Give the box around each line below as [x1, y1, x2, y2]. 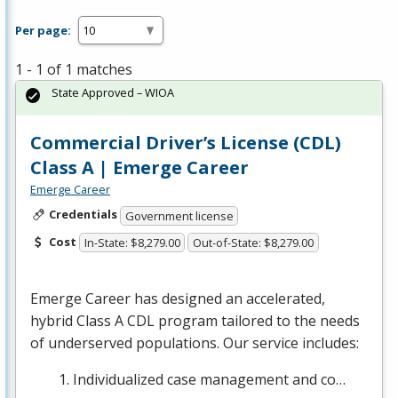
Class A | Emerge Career [30, 155, 249, 180]
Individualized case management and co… [73, 370, 346, 390]
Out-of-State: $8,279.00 [193, 235, 314, 251]
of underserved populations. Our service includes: [30, 333, 359, 354]
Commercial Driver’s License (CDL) [30, 131, 341, 155]
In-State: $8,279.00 [84, 235, 180, 251]
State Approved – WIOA [52, 84, 174, 101]
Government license [124, 207, 234, 224]
